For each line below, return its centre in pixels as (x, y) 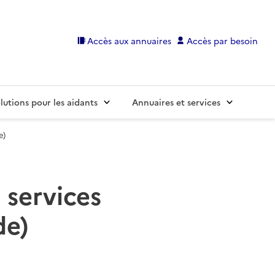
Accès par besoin (222, 40)
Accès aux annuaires (130, 40)
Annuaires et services (176, 102)
